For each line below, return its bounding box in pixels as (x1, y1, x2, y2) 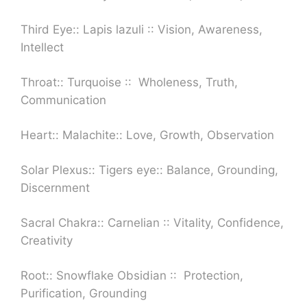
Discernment (21, 180, 90, 195)
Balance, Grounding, (167, 162, 278, 177)
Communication (21, 93, 106, 107)
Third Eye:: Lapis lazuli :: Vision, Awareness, (21, 22, 262, 36)
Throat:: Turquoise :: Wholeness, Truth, (21, 75, 238, 89)
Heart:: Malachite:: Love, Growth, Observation (21, 127, 274, 142)
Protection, (184, 268, 243, 282)
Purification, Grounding (21, 286, 147, 300)
